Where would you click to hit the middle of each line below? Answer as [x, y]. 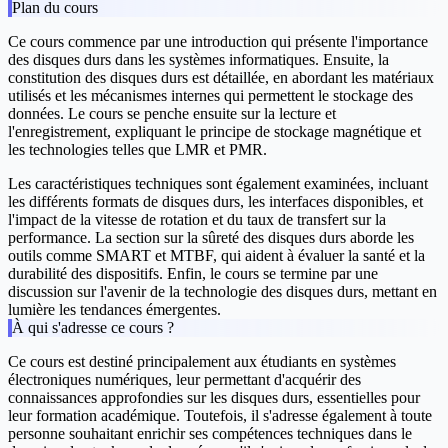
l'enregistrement [57, 132]
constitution [44, 78]
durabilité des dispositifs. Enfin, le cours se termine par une [193, 274]
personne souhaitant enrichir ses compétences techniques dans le [210, 434]
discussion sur [54, 292]
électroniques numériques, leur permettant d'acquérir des [184, 380]
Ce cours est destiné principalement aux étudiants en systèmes [202, 362]
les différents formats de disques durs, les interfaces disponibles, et [215, 202]
